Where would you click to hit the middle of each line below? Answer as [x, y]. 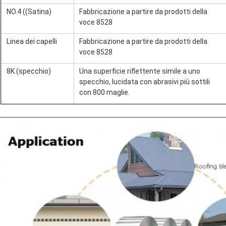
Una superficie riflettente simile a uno [140, 71]
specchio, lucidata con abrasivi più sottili [145, 82]
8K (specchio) [29, 71]
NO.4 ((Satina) [29, 12]
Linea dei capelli [32, 41]
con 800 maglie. [104, 92]
